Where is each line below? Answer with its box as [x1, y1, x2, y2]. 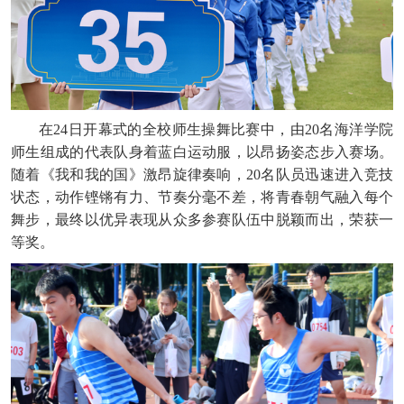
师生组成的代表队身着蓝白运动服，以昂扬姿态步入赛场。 [11, 143, 393, 160]
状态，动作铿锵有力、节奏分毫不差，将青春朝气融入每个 [11, 188, 393, 205]
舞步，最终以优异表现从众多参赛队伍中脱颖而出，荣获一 [11, 211, 393, 227]
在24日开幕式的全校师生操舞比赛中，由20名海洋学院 [39, 121, 393, 137]
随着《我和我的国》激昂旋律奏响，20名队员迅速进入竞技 [11, 166, 393, 182]
